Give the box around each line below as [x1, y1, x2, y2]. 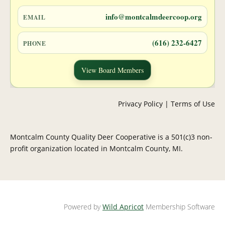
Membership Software [144, 202, 215, 211]
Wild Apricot [102, 202, 144, 211]
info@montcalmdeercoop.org [105, 11, 202, 22]
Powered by [64, 202, 102, 211]
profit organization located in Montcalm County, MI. [10, 144, 183, 153]
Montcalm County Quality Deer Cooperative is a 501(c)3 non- [10, 132, 212, 142]
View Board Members [81, 65, 144, 75]
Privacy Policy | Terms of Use [118, 99, 215, 108]
